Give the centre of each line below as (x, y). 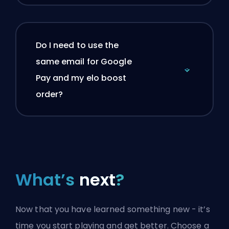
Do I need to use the (77, 45)
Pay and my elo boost (81, 78)
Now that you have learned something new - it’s (113, 210)
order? (49, 94)
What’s (47, 180)
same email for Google (84, 61)
